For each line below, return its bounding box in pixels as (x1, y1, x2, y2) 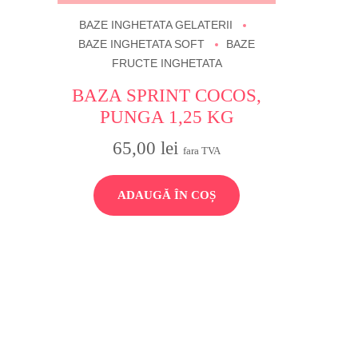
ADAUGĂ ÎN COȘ (117, 189, 217, 202)
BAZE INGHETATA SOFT (78, 38, 205, 51)
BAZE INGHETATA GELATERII (79, 19, 233, 32)
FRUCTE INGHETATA (111, 58, 222, 70)
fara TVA (183, 144, 221, 157)
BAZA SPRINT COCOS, (72, 85, 262, 105)
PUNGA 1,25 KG (99, 106, 234, 127)
